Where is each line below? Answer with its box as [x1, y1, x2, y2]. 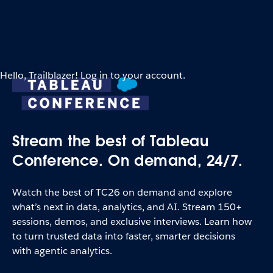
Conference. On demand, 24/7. [12, 151, 243, 170]
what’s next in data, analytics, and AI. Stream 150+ [12, 200, 242, 213]
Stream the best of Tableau [12, 132, 209, 151]
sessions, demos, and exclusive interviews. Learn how [12, 215, 252, 228]
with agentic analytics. [12, 244, 112, 257]
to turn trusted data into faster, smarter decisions [12, 230, 235, 243]
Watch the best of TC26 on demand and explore [12, 186, 232, 199]
